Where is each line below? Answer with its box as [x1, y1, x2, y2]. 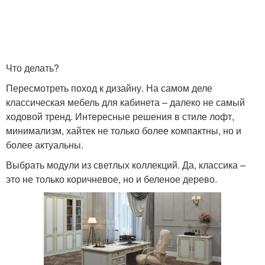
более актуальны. [6, 138, 83, 151]
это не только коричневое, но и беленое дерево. [6, 172, 217, 186]
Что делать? [6, 61, 59, 75]
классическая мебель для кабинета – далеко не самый [6, 95, 245, 109]
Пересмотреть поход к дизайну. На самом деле [6, 81, 212, 95]
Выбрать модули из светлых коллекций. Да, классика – [6, 158, 245, 172]
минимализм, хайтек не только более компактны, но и [6, 124, 241, 137]
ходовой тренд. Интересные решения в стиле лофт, [6, 109, 234, 123]
